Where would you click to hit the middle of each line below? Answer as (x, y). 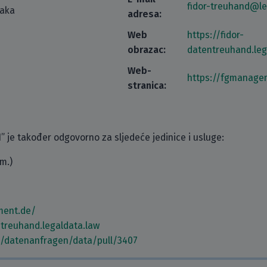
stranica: (147, 86)
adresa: (145, 14)
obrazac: (147, 50)
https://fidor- (215, 35)
